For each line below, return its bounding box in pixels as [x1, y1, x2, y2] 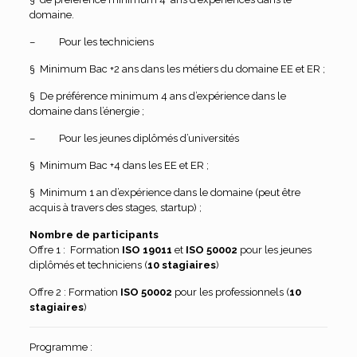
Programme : [29, 340, 92, 353]
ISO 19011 [121, 243, 172, 256]
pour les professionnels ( [171, 285, 289, 298]
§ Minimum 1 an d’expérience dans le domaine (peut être [29, 186, 300, 198]
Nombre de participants [29, 228, 159, 241]
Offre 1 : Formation [29, 243, 122, 256]
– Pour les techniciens [29, 35, 154, 48]
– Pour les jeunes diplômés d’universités [29, 131, 239, 144]
